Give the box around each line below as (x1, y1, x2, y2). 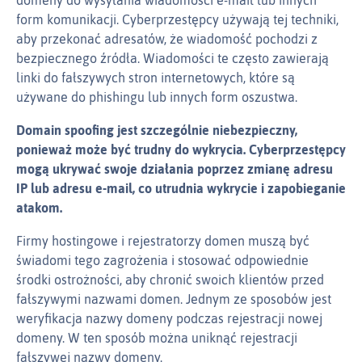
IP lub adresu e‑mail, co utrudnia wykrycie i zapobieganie (16, 181, 346, 196)
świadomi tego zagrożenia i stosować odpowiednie (16, 253, 309, 268)
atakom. (16, 200, 62, 216)
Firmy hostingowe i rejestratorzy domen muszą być (16, 234, 309, 249)
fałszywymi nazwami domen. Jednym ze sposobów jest (16, 292, 331, 307)
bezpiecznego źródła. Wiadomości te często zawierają (16, 51, 329, 66)
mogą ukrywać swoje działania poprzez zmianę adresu (16, 162, 333, 177)
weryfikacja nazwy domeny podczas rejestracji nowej (16, 311, 322, 326)
